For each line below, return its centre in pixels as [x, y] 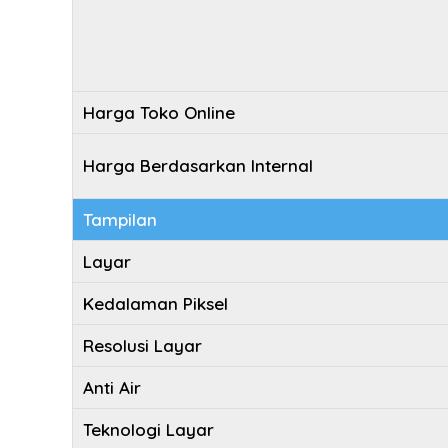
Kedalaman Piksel [155, 303]
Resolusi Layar [142, 345]
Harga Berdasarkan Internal [198, 165]
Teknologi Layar [148, 429]
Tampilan [120, 219]
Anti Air [112, 387]
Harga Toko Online [159, 112]
